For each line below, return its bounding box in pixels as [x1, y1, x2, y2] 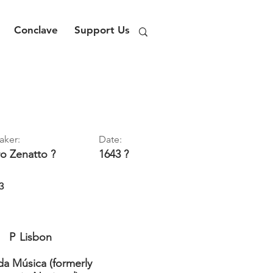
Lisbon [19, 230, 52, 244]
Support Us [74, 24, 130, 36]
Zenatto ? [10, 147, 55, 161]
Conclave [14, 24, 58, 36]
